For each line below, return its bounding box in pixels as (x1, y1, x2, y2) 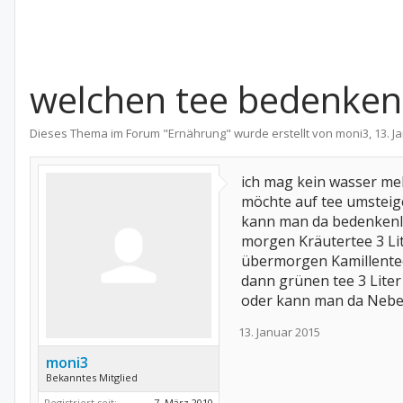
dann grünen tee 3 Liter (241, 271, 401, 291)
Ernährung (168, 125, 226, 141)
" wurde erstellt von (226, 125, 336, 141)
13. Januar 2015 (238, 324, 320, 340)
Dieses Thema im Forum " (30, 125, 168, 141)
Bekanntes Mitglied (46, 371, 138, 384)
